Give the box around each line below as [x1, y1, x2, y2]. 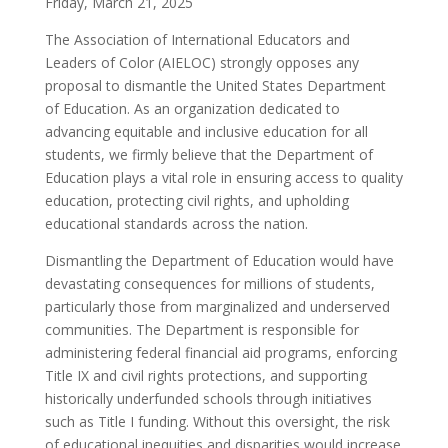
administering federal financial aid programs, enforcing [44, 343, 397, 362]
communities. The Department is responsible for [44, 320, 359, 339]
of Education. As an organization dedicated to [44, 99, 340, 118]
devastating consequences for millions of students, [44, 274, 375, 293]
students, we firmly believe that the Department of [44, 145, 373, 164]
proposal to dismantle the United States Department [44, 76, 386, 95]
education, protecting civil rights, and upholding [44, 191, 349, 210]
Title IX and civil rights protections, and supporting [44, 366, 367, 385]
